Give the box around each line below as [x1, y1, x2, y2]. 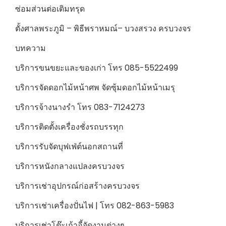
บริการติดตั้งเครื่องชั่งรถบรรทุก [15, 121, 124, 133]
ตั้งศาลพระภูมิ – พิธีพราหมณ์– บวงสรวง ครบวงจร [15, 23, 191, 35]
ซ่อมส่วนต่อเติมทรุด [15, 3, 85, 15]
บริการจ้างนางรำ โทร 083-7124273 [15, 101, 145, 114]
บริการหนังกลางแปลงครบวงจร [15, 160, 125, 173]
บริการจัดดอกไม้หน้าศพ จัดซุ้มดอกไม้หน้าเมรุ [15, 82, 175, 94]
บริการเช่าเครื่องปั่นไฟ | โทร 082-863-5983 [15, 200, 174, 212]
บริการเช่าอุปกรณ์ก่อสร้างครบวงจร [15, 180, 140, 192]
